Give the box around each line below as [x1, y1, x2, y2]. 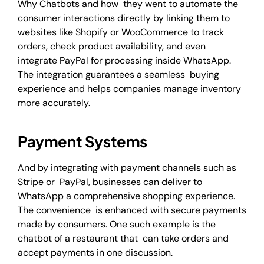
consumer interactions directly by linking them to [18, 11, 230, 24]
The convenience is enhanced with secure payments [18, 203, 246, 216]
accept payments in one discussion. [18, 246, 173, 259]
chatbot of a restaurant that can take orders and [18, 232, 229, 245]
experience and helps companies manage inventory [18, 82, 241, 95]
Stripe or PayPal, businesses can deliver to [18, 175, 202, 188]
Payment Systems [18, 131, 147, 151]
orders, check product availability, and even [18, 39, 206, 52]
